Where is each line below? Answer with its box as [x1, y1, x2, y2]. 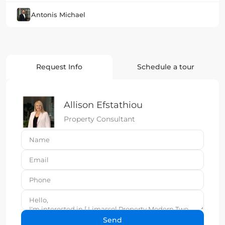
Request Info [36, 62, 82, 72]
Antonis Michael [31, 11, 85, 19]
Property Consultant [64, 114, 135, 124]
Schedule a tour [137, 62, 194, 72]
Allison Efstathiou [64, 99, 143, 110]
